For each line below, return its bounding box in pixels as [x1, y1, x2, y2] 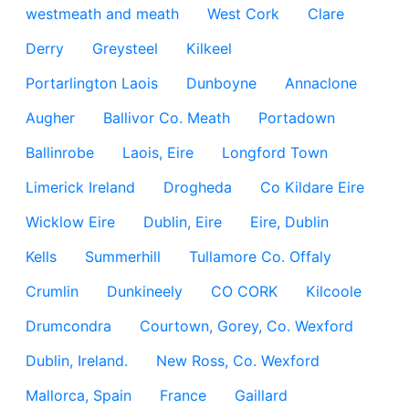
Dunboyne [186, 74, 257, 92]
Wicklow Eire [26, 213, 115, 231]
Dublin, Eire [143, 213, 222, 231]
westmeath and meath [26, 5, 179, 23]
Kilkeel [186, 39, 232, 58]
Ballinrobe [26, 143, 94, 162]
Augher [26, 109, 75, 127]
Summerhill [85, 247, 161, 266]
